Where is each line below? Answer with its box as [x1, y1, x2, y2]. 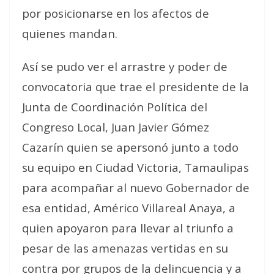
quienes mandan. [22, 26, 117, 41]
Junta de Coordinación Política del [22, 99, 207, 114]
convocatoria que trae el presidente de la [22, 79, 249, 94]
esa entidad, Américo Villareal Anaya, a [22, 200, 235, 215]
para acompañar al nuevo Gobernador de [22, 180, 250, 195]
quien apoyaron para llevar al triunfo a [22, 220, 234, 235]
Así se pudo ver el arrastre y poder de [22, 59, 228, 74]
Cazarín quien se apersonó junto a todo [22, 139, 239, 155]
